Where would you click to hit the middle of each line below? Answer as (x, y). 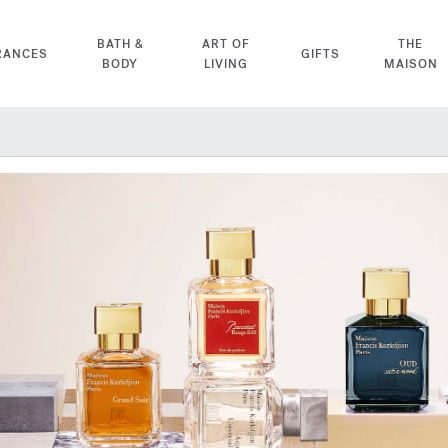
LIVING (225, 63)
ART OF (225, 43)
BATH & (120, 43)
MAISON (410, 63)
